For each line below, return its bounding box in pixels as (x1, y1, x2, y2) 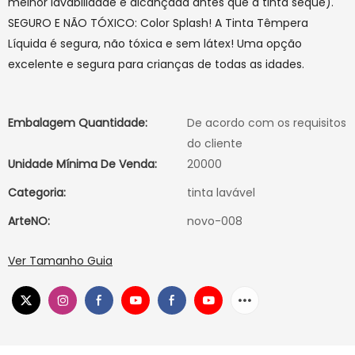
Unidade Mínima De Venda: (8, 156, 157, 172)
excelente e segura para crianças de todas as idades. (8, 56, 304, 72)
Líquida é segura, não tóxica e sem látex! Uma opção (8, 36, 302, 52)
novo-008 (187, 213, 242, 229)
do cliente (187, 136, 242, 151)
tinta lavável (187, 185, 255, 200)
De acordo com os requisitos (187, 115, 346, 131)
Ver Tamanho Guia (8, 253, 113, 269)
